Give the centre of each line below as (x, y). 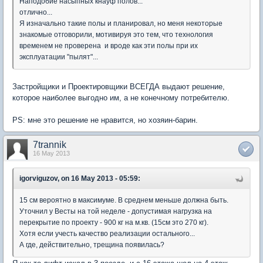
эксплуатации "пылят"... (59, 57)
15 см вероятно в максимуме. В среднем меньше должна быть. (124, 200)
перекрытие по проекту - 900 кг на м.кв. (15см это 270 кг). (114, 222)
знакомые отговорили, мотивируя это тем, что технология (116, 35)
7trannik (50, 145)
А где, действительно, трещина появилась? (92, 245)
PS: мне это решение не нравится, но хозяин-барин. (105, 120)
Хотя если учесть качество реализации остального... (107, 234)
